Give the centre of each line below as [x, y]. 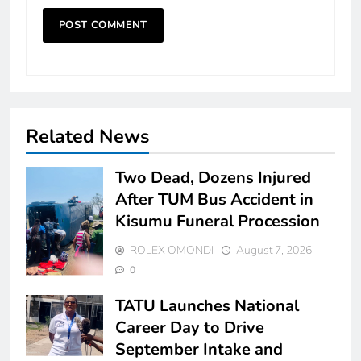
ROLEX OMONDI [172, 250]
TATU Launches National [207, 306]
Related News [87, 136]
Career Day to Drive [190, 328]
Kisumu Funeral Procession [218, 221]
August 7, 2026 [274, 250]
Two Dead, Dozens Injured [213, 178]
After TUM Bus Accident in [214, 199]
